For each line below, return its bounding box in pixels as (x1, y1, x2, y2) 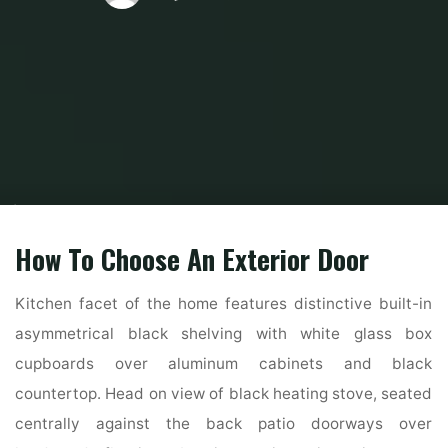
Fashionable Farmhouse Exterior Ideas (114, 221, 334, 236)
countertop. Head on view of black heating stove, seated (15, 383, 433, 403)
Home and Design (44, 203, 147, 219)
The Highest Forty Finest (302, 203, 445, 219)
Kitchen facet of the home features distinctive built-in (15, 293, 433, 313)
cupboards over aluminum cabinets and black (15, 353, 433, 373)
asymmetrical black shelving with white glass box (15, 323, 433, 343)
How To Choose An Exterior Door (15, 238, 370, 280)
